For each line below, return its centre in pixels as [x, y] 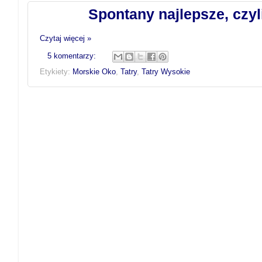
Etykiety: [56, 72]
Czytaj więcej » [65, 38]
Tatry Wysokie [166, 72]
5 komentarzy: [73, 56]
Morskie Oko [94, 72]
